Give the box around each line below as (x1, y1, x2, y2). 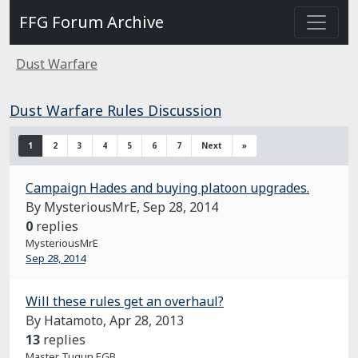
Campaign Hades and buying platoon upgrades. (26, 179, 309, 197)
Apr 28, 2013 (109, 312, 184, 329)
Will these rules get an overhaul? (26, 292, 224, 310)
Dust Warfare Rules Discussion (10, 101, 221, 120)
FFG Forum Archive (19, 11, 164, 33)
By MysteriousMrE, (26, 198, 143, 216)
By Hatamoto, (26, 312, 109, 329)
